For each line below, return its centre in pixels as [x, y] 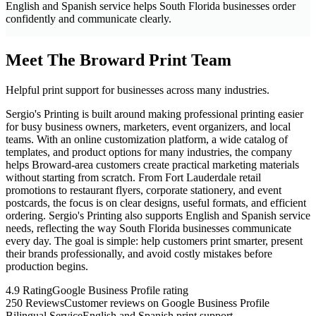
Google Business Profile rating [120, 291]
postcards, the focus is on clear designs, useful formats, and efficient [156, 203]
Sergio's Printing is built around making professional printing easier [154, 114]
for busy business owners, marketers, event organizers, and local [148, 127]
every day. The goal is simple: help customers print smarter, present [154, 241]
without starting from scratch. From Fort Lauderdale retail [133, 178]
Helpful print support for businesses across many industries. [138, 90]
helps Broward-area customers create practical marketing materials [152, 165]
